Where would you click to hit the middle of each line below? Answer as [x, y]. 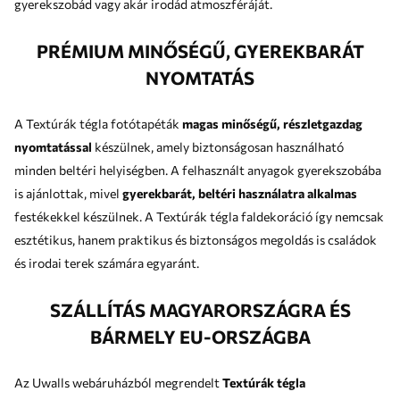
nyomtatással [53, 146]
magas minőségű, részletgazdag [272, 123]
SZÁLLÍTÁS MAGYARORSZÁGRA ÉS [200, 309]
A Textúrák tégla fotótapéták [98, 123]
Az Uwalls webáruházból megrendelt [118, 382]
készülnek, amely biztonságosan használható [218, 146]
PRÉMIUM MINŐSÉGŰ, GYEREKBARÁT [200, 50]
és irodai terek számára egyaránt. [107, 262]
